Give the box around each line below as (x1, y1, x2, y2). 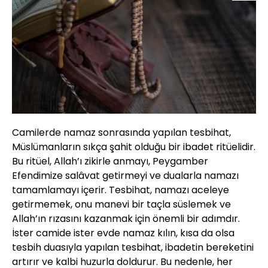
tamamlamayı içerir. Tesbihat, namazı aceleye (12, 183, 229, 197)
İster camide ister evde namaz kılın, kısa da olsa (12, 226, 234, 240)
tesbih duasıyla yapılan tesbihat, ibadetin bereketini (12, 240, 254, 255)
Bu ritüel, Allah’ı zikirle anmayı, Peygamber (12, 154, 208, 169)
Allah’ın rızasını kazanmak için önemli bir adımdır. (12, 212, 240, 226)
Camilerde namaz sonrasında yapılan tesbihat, (12, 126, 231, 140)
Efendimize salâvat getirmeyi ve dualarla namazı (12, 169, 239, 183)
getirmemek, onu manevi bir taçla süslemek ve (12, 197, 231, 212)
